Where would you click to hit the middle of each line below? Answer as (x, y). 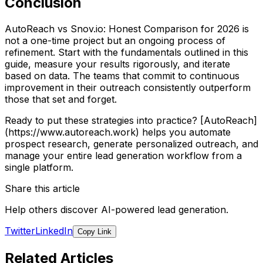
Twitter (20, 230)
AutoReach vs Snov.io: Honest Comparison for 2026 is (127, 28)
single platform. (39, 167)
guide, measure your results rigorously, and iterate (117, 64)
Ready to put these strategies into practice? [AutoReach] (131, 120)
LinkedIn (54, 230)
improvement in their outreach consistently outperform (128, 87)
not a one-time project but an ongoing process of (115, 40)
